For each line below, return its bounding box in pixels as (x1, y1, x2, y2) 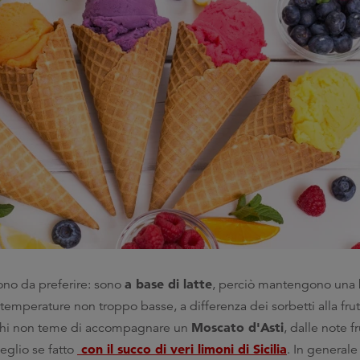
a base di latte (125, 276, 212, 292)
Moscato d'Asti (191, 319, 284, 335)
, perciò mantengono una (212, 276, 358, 292)
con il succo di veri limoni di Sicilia (77, 341, 287, 357)
